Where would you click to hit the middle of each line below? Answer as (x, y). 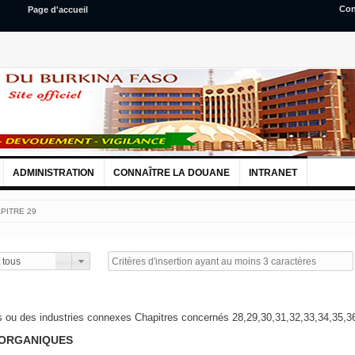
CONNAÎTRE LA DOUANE (171, 173)
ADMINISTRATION (53, 173)
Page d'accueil (58, 10)
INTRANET (273, 173)
